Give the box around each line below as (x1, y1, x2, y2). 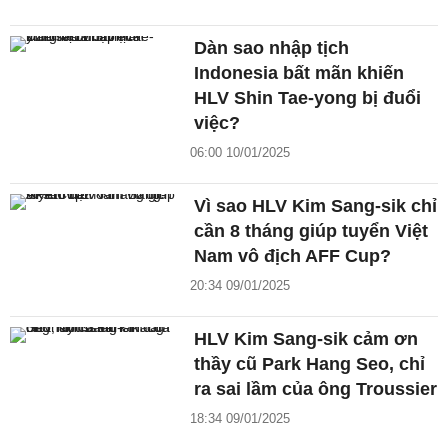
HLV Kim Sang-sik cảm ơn (194, 329, 419, 350)
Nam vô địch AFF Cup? (194, 246, 392, 267)
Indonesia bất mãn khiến (194, 63, 405, 84)
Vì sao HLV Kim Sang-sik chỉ (194, 196, 438, 217)
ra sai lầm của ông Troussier (194, 379, 438, 400)
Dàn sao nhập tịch (194, 38, 350, 59)
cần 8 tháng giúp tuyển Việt (194, 221, 429, 242)
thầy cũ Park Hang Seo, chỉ (194, 354, 426, 375)
